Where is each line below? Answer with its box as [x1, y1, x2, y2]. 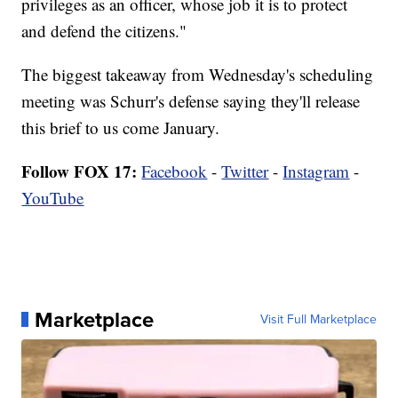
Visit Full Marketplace [259, 309, 377, 329]
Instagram [283, 159, 350, 182]
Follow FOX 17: [21, 158, 138, 183]
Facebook [141, 159, 208, 182]
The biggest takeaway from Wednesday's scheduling [21, 62, 374, 85]
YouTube [21, 186, 84, 209]
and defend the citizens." [21, 19, 187, 42]
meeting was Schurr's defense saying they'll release [21, 89, 361, 112]
